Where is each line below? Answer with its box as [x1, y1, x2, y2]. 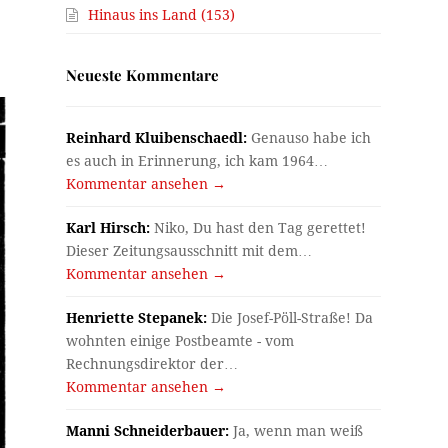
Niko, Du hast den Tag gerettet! [150, 220, 367, 237]
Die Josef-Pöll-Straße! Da [207, 310, 374, 327]
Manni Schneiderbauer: [66, 423, 230, 440]
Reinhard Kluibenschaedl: [66, 130, 248, 147]
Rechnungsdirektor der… [66, 356, 239, 373]
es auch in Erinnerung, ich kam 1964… [66, 153, 329, 170]
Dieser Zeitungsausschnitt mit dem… [66, 243, 313, 260]
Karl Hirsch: [66, 220, 151, 237]
